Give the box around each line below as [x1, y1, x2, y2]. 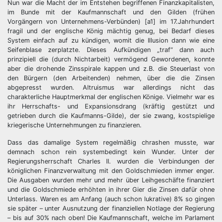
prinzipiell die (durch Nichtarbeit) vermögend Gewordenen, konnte [7, 55, 215, 63]
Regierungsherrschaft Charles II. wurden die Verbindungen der [7, 158, 215, 165]
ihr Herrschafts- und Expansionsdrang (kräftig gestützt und [7, 103, 215, 110]
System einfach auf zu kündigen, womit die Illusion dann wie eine [7, 37, 215, 44]
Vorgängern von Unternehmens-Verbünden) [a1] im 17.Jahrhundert [7, 18, 215, 25]
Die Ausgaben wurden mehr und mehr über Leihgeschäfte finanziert [7, 176, 215, 184]
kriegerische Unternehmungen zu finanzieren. [7, 121, 142, 129]
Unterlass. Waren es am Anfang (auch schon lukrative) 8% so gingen [7, 195, 215, 203]
